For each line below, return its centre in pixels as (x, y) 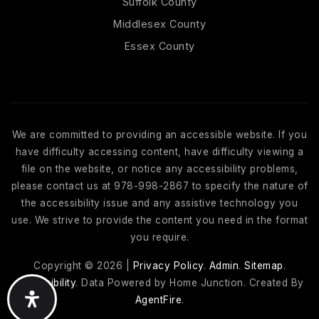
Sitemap (264, 266)
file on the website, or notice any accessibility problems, (159, 169)
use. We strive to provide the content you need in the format (159, 220)
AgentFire (158, 300)
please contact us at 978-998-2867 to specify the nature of (159, 186)
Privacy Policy (168, 266)
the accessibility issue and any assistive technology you (159, 203)
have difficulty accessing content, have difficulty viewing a (159, 152)
